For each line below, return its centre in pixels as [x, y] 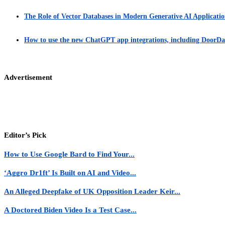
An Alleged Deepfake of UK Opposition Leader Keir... [92, 192]
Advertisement [28, 77]
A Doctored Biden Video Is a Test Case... [70, 210]
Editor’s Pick [25, 135]
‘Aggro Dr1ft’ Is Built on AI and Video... [70, 173]
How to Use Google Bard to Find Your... [69, 154]
